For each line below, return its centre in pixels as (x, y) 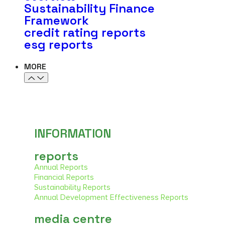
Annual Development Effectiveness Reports (111, 197)
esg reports (59, 44)
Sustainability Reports (72, 187)
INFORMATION (73, 133)
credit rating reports (85, 32)
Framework (57, 20)
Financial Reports (64, 177)
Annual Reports (61, 167)
